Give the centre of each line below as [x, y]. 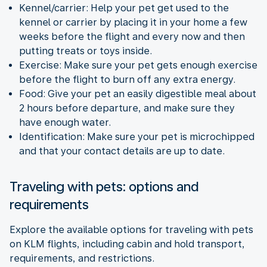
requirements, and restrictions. [82, 258]
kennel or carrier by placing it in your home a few [133, 22]
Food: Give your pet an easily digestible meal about [138, 94]
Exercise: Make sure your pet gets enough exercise [138, 65]
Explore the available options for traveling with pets [131, 229]
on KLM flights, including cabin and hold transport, [127, 244]
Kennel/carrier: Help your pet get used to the [124, 8]
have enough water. [65, 122]
